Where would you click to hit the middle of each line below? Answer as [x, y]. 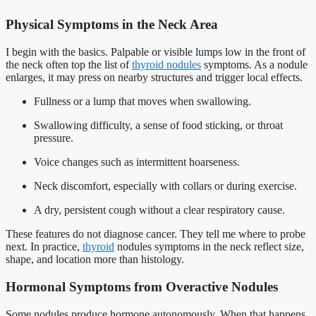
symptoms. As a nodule [254, 65]
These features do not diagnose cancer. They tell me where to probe [156, 234]
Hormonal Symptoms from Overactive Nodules [142, 286]
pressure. [54, 138]
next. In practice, [44, 247]
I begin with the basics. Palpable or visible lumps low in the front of [156, 52]
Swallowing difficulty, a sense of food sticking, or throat [158, 126]
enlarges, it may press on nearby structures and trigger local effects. [154, 78]
